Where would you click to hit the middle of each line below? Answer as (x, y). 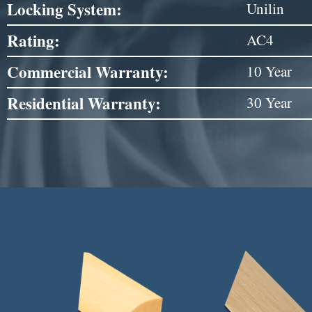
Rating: (33, 40)
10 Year (269, 71)
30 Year (269, 102)
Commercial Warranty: (88, 71)
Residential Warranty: (84, 103)
